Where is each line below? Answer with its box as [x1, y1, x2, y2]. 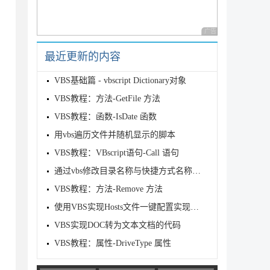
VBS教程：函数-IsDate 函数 [54, 112, 157, 121]
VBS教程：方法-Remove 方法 [54, 184, 163, 193]
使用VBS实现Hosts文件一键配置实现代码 [190, 202, 199, 212]
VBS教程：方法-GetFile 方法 [54, 94, 160, 103]
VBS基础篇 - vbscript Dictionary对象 [54, 76, 186, 85]
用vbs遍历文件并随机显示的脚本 [54, 130, 175, 139]
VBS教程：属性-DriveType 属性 [54, 239, 171, 248]
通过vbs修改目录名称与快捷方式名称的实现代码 [192, 166, 201, 175]
